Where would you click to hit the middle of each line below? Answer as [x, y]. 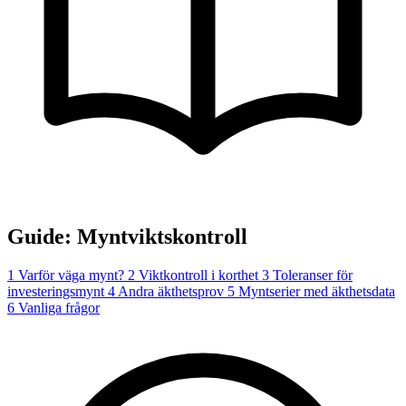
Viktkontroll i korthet [198, 275]
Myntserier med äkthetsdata [315, 292]
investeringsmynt [58, 292]
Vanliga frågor [57, 308]
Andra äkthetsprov [171, 292]
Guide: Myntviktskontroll [127, 237]
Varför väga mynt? [71, 275]
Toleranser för [311, 275]
